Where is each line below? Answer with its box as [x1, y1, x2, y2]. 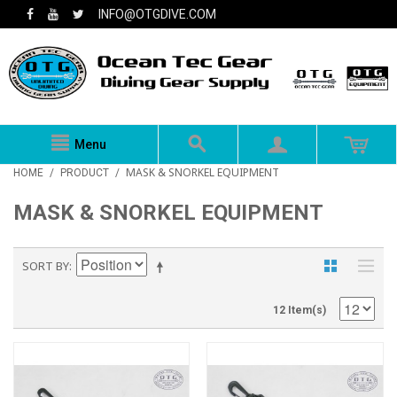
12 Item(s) [273, 303, 326, 316]
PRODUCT [60, 166, 109, 179]
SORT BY [22, 257, 69, 274]
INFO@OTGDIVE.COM [98, 7, 216, 21]
